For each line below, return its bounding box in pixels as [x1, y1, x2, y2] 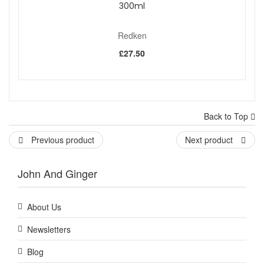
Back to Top [204, 110, 250, 123]
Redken [117, 29, 147, 42]
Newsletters [27, 223, 71, 236]
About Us [27, 201, 61, 213]
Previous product [29, 134, 94, 146]
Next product [185, 134, 235, 146]
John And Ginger [18, 166, 97, 181]
